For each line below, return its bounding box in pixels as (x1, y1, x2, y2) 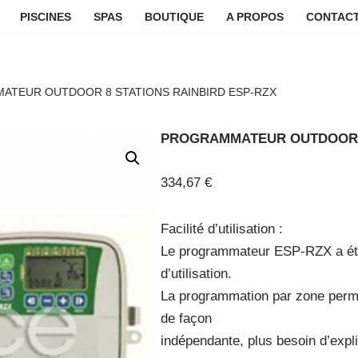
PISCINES (19, 10, 71, 23)
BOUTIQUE (144, 10, 204, 23)
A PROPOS (225, 10, 284, 23)
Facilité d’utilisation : (161, 221, 284, 237)
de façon (161, 311, 213, 326)
